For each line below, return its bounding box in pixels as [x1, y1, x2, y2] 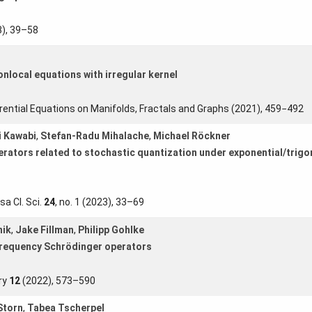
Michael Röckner [153, 130, 231, 141]
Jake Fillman [15, 224, 74, 235]
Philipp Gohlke [77, 224, 144, 235]
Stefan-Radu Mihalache [40, 130, 149, 141]
